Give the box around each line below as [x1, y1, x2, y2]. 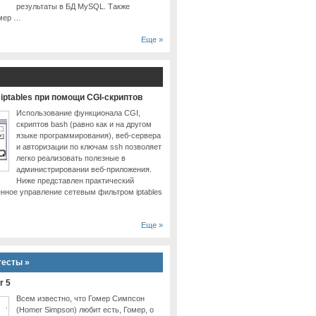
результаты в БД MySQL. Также [16, 2, 130, 11]
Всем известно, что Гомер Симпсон [16, 294, 145, 303]
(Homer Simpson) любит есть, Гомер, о [16, 305, 154, 315]
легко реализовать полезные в [16, 154, 126, 163]
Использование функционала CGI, [16, 109, 141, 118]
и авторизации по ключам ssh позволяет [16, 142, 162, 152]
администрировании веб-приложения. [16, 165, 152, 174]
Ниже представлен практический [16, 176, 135, 186]
